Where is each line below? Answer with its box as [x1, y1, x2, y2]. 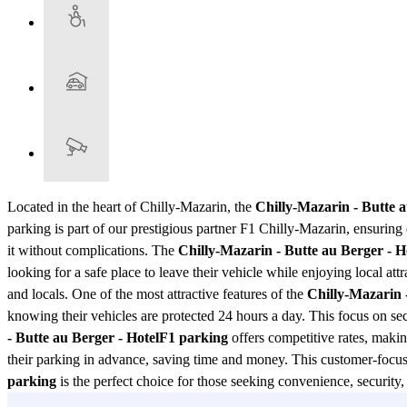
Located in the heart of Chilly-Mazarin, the [7, 198, 255, 214]
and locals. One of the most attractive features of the [7, 285, 307, 302]
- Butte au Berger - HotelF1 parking [7, 329, 228, 345]
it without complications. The [7, 242, 178, 258]
